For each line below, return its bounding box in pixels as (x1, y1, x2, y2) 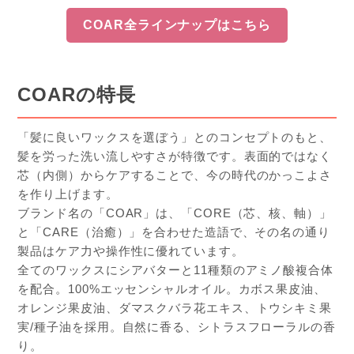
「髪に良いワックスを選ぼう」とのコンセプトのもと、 (17, 130, 332, 144)
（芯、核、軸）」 (231, 205, 332, 220)
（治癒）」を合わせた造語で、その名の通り (78, 224, 330, 239)
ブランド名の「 (17, 205, 106, 220)
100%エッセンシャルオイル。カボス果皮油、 (68, 281, 326, 296)
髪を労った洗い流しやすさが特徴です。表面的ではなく (17, 149, 332, 163)
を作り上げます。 (17, 186, 119, 201)
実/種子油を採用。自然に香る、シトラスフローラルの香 (17, 319, 336, 333)
